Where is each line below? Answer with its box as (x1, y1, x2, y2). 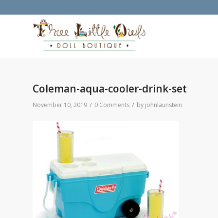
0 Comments (94, 101, 129, 109)
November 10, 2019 (33, 101, 87, 109)
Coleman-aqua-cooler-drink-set (33, 82, 187, 95)
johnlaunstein (145, 101, 182, 109)
